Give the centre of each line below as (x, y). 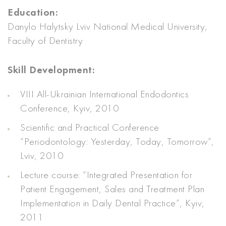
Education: (33, 13)
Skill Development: (51, 71)
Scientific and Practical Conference (90, 128)
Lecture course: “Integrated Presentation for (106, 176)
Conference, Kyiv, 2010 (69, 109)
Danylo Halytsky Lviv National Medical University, (108, 27)
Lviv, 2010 (42, 156)
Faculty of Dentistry (45, 41)
